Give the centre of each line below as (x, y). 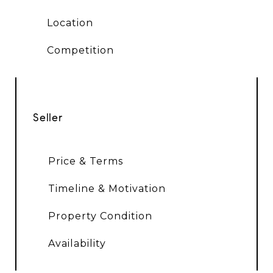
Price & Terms (85, 161)
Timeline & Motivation (107, 189)
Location (70, 23)
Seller (48, 118)
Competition (80, 51)
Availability (77, 244)
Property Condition (100, 216)
